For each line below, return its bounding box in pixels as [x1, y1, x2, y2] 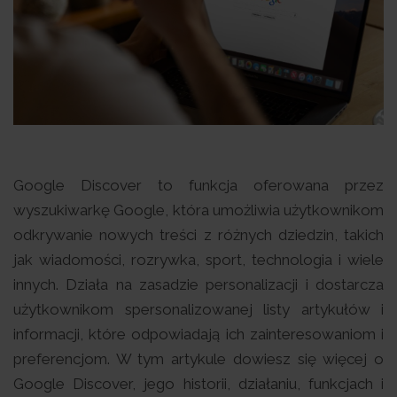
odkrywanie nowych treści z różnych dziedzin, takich [13, 225, 384, 244]
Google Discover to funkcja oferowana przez [13, 175, 384, 194]
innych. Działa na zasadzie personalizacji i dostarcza [13, 275, 384, 293]
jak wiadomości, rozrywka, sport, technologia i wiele [13, 250, 384, 269]
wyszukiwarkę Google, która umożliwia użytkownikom [13, 200, 384, 219]
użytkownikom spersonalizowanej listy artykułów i [13, 300, 384, 318]
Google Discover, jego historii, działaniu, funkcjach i [13, 374, 384, 393]
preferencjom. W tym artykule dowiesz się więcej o [13, 349, 384, 368]
